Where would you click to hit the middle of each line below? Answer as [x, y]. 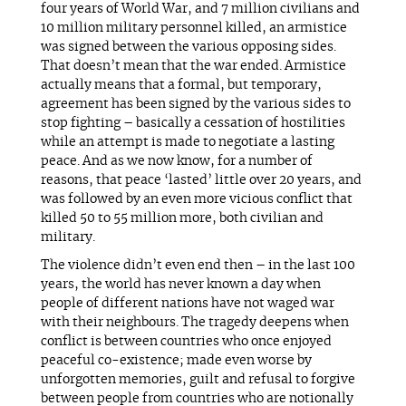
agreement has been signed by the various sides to [195, 104]
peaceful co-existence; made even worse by [176, 361]
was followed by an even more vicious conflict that [196, 199]
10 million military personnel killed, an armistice [193, 28]
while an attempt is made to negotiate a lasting [187, 142]
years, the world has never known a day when [180, 285]
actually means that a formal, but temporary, [181, 85]
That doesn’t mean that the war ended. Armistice [193, 66]
